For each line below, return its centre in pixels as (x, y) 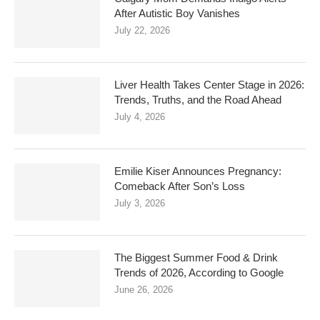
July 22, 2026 (142, 31)
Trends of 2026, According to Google (199, 273)
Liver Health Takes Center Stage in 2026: (209, 85)
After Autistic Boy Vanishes (177, 14)
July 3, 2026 (140, 204)
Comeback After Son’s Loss (180, 186)
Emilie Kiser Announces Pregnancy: (198, 171)
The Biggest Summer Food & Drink (196, 258)
